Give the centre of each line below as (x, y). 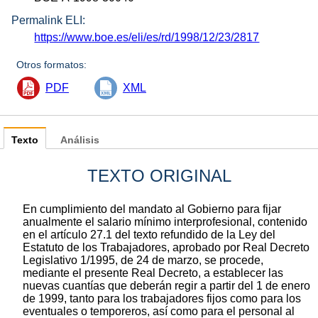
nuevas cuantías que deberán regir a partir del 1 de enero (166, 286)
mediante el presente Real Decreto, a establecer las (153, 273)
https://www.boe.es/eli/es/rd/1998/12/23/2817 (147, 38)
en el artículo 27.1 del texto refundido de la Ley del (149, 235)
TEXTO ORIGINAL (159, 176)
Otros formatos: (52, 65)
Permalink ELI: (48, 21)
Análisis (80, 141)
